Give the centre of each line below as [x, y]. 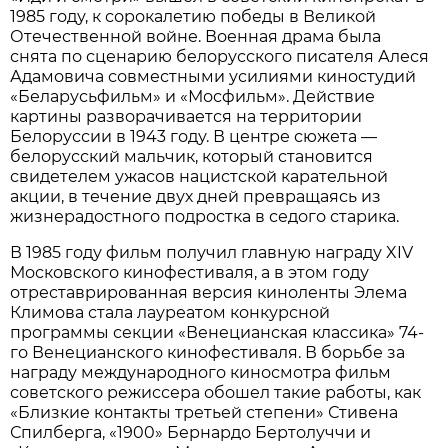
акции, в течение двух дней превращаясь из [196, 196]
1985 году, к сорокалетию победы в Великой [193, 16]
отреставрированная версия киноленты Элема [209, 292]
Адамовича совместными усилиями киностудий [213, 76]
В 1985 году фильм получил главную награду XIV [212, 252]
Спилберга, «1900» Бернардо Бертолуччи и [191, 432]
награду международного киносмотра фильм [201, 372]
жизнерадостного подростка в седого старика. [205, 216]
